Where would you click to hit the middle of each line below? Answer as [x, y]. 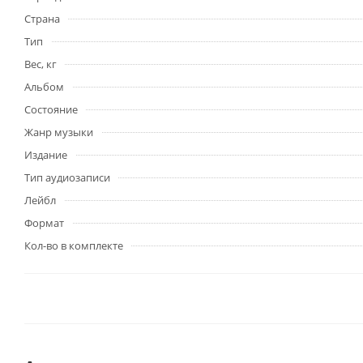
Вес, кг [41, 64]
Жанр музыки [59, 132]
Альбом [44, 87]
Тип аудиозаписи [67, 178]
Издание [46, 155]
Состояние [51, 110]
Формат [44, 223]
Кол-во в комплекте [74, 246]
